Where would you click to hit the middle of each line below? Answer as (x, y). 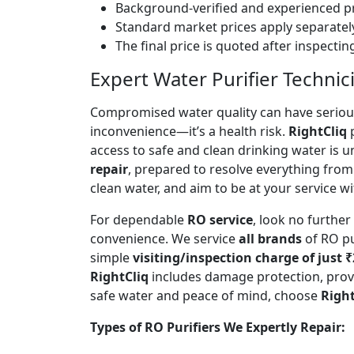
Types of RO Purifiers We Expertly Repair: (218, 327)
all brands (270, 238)
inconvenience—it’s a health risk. (189, 131)
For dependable (139, 219)
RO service (220, 219)
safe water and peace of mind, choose (205, 295)
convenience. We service (164, 238)
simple (111, 257)
